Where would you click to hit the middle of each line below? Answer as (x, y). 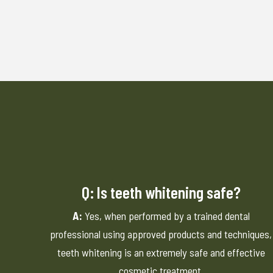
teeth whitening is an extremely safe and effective (161, 253)
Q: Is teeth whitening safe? (161, 192)
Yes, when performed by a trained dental (166, 216)
